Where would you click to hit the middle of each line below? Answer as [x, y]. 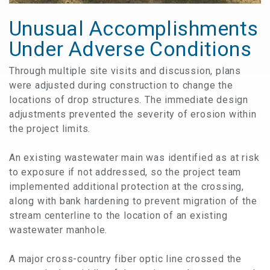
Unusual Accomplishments [134, 28]
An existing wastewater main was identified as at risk [134, 157]
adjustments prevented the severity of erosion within [133, 114]
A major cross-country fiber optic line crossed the [125, 259]
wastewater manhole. [58, 230]
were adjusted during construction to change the [121, 85]
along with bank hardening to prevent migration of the [133, 201]
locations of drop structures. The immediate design [129, 99]
